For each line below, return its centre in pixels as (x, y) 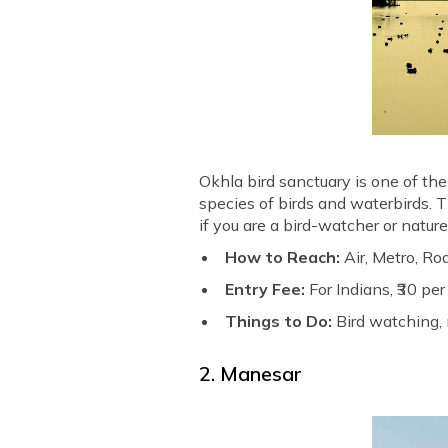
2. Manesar (251, 373)
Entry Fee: (267, 288)
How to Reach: (285, 256)
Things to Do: (281, 320)
